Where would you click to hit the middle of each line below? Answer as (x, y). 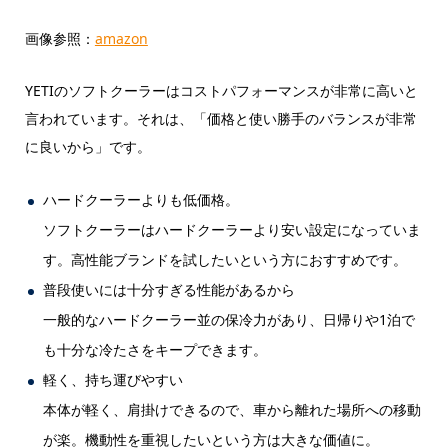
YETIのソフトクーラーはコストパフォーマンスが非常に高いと (221, 90)
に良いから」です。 (87, 146)
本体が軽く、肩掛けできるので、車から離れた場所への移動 (232, 409)
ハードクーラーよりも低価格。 (141, 199)
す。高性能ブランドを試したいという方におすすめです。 (225, 259)
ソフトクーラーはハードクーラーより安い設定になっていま (232, 229)
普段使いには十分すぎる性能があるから (169, 289)
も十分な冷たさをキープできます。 (155, 349)
